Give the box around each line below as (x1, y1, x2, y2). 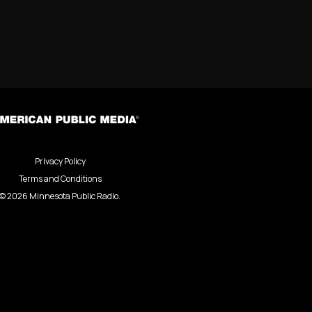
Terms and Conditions (18, 173, 102, 185)
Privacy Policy (34, 155, 86, 168)
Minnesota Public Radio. (28, 190, 120, 203)
